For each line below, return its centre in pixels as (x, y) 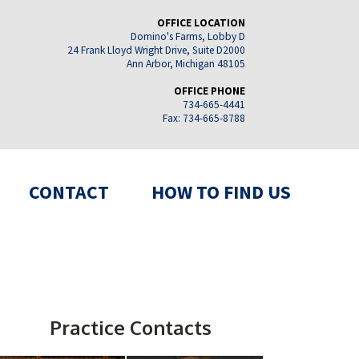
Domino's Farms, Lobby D (188, 36)
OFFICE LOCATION (201, 23)
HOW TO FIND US (222, 192)
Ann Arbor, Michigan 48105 (186, 64)
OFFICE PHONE (210, 91)
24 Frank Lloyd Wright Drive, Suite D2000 (156, 50)
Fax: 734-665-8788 (204, 118)
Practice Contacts (130, 327)
